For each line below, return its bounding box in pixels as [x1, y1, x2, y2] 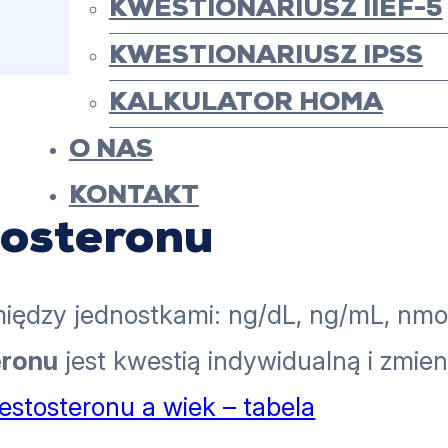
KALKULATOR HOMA [108, 91, 383, 116]
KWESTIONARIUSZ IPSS [108, 44, 423, 69]
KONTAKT [68, 184, 199, 209]
